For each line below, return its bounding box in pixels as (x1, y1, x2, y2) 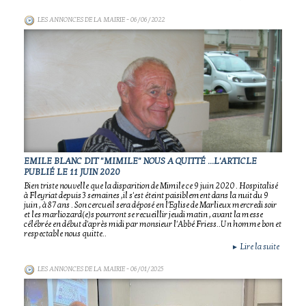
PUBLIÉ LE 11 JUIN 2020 (24, 167, 120, 178)
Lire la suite (238, 242, 279, 251)
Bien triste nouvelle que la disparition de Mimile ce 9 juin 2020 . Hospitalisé (24, 181, 278, 191)
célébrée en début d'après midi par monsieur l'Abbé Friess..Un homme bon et (24, 219, 281, 229)
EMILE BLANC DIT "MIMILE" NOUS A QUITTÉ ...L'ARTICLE (24, 156, 257, 167)
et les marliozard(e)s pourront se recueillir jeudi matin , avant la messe (24, 210, 263, 219)
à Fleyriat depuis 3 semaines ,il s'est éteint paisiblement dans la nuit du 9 (24, 191, 268, 200)
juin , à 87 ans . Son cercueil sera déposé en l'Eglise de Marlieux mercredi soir (24, 200, 277, 210)
